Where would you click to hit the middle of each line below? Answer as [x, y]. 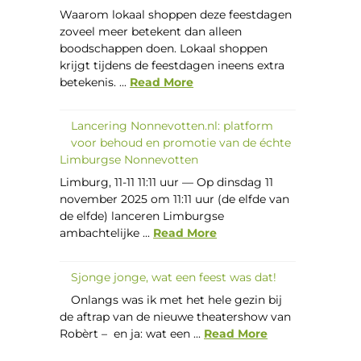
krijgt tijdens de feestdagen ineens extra [172, 66]
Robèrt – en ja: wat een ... [132, 333]
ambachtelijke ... [107, 233]
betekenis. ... [95, 83]
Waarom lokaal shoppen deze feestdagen [176, 15]
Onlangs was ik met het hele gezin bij [177, 299]
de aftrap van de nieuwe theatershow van [176, 316]
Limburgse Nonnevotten [129, 160]
